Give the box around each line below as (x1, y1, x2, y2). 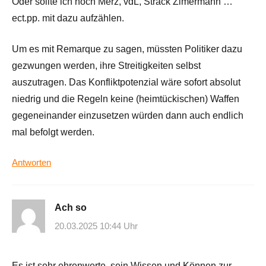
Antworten (12, 157, 51, 167)
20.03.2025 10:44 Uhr (55, 221, 138, 232)
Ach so (55, 202, 87, 213)
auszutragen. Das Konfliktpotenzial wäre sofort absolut (12, 77, 240, 87)
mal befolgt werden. (12, 126, 94, 137)
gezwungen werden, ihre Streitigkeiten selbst (12, 60, 201, 71)
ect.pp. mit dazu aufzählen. (12, 12, 124, 23)
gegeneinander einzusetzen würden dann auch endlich (12, 110, 243, 121)
